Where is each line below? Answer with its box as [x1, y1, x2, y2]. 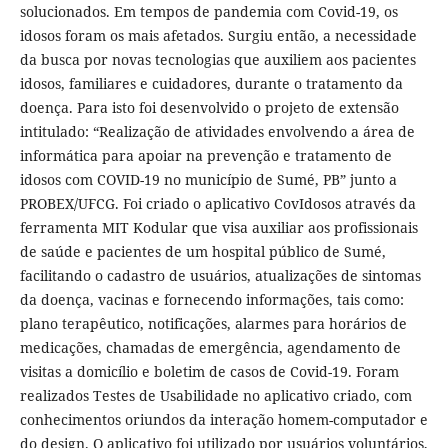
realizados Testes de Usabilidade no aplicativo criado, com [19, 386, 412, 406]
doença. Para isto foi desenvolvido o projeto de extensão [19, 98, 399, 118]
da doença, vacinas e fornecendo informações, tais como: [19, 290, 404, 310]
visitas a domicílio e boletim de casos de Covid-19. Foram [19, 362, 399, 382]
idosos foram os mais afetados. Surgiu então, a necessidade [19, 26, 417, 46]
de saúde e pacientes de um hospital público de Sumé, [19, 242, 386, 262]
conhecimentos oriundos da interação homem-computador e [19, 410, 428, 430]
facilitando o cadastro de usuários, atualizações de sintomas [19, 266, 421, 286]
